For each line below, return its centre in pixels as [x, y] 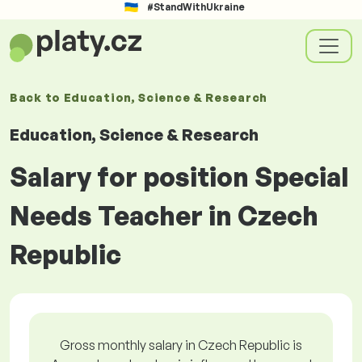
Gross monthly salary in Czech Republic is [181, 345]
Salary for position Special [179, 177]
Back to [37, 97]
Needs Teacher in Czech [164, 216]
